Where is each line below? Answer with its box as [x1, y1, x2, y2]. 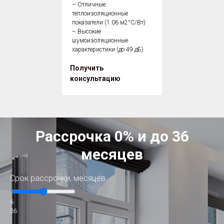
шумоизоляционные [72, 37, 128, 44]
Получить [70, 64, 103, 72]
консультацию [70, 74, 120, 83]
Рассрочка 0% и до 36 [35, 127, 189, 145]
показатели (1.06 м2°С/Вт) [72, 19, 145, 26]
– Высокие [72, 28, 101, 35]
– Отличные [72, 1, 105, 8]
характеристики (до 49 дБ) [72, 46, 143, 53]
